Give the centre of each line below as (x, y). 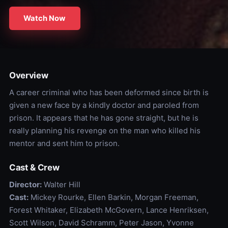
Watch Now (45, 18)
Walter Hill (61, 184)
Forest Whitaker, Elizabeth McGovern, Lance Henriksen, (109, 210)
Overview (28, 75)
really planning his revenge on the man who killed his (105, 131)
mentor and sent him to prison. (64, 143)
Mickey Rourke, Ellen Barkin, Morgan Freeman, (113, 197)
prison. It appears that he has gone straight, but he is (104, 118)
